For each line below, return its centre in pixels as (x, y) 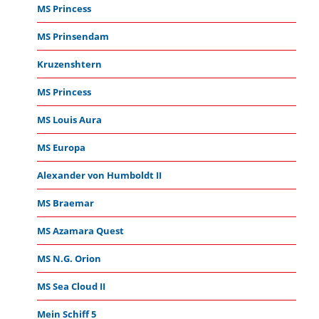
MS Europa (61, 147)
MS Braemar (65, 203)
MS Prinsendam (73, 36)
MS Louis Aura (69, 119)
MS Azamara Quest (80, 230)
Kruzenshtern (69, 64)
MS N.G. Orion (69, 258)
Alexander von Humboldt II (99, 175)
